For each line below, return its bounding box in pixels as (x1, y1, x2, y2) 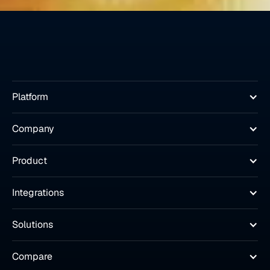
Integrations (12, 186, 64, 199)
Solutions (12, 218, 53, 231)
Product (12, 154, 47, 168)
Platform (12, 90, 48, 104)
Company (12, 122, 54, 136)
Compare (12, 250, 52, 263)
